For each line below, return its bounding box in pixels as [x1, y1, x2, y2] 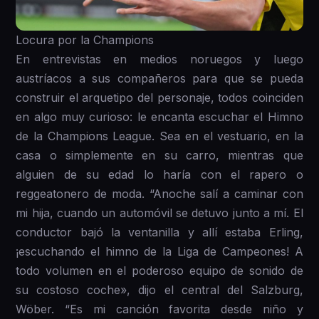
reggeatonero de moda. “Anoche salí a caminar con [16, 186, 303, 201]
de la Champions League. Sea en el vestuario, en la [16, 128, 303, 143]
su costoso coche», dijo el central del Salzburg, [16, 282, 303, 297]
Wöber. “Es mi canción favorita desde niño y [16, 301, 303, 316]
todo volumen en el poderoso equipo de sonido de [16, 263, 303, 278]
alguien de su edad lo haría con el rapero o [16, 167, 303, 182]
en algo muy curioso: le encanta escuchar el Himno [16, 109, 303, 124]
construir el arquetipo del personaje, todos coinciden [16, 90, 303, 105]
